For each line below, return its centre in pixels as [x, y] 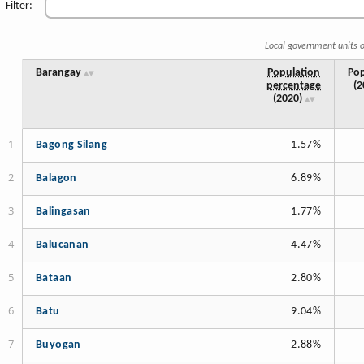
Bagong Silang [71, 145]
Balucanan [63, 245]
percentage [294, 86]
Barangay [58, 73]
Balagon [56, 179]
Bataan [54, 279]
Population [294, 73]
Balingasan [63, 212]
